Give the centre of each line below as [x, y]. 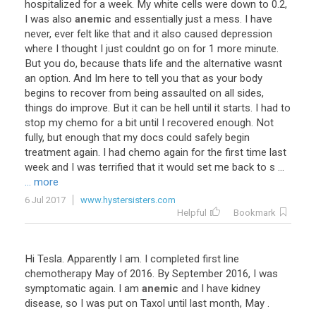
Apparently [92, 259]
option [54, 78]
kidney [246, 288]
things [39, 108]
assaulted [184, 93]
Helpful [192, 213]
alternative [227, 63]
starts [237, 108]
